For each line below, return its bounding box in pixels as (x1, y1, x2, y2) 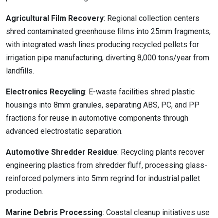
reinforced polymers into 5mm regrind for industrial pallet (6, 174, 200, 183)
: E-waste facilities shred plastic (85, 87, 195, 96)
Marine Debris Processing (6, 208, 103, 217)
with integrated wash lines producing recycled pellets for (6, 40, 199, 49)
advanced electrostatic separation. (6, 127, 123, 136)
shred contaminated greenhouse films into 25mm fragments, (6, 27, 211, 36)
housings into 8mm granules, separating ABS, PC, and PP (6, 100, 200, 109)
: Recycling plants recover (117, 147, 204, 157)
